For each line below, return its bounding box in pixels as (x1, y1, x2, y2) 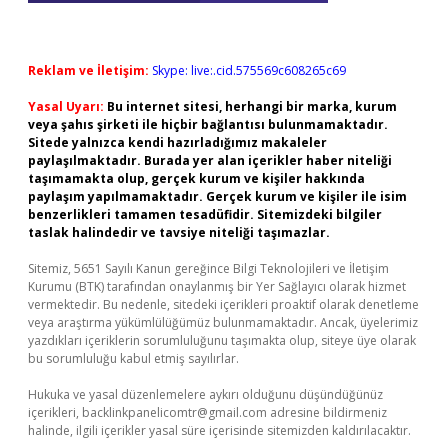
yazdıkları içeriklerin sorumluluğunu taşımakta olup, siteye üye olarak (28, 332, 416, 349)
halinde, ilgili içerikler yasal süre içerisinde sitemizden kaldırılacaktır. (28, 422, 411, 439)
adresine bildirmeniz (267, 404, 387, 421)
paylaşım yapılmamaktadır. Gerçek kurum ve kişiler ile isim (28, 188, 407, 205)
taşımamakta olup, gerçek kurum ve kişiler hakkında (28, 170, 365, 187)
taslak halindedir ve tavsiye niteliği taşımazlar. (28, 224, 330, 241)
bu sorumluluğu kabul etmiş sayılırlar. (28, 350, 239, 367)
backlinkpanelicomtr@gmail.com (82, 404, 267, 421)
